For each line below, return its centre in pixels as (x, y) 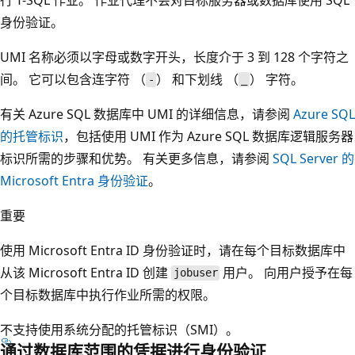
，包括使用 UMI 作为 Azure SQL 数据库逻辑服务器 (208, 136)
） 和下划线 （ (198, 79)
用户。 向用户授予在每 (286, 272)
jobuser (195, 273)
